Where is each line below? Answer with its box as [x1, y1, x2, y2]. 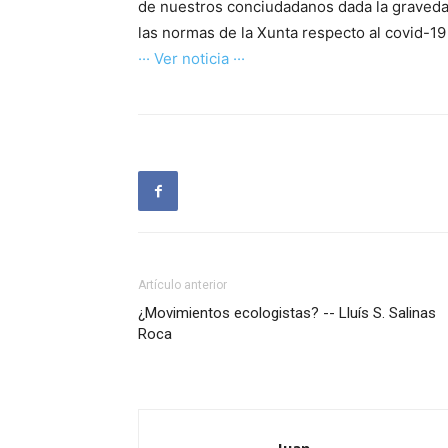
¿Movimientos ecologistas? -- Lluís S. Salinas [138, 304, 436, 322]
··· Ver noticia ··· [138, 49, 245, 68]
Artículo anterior [138, 278, 227, 292]
